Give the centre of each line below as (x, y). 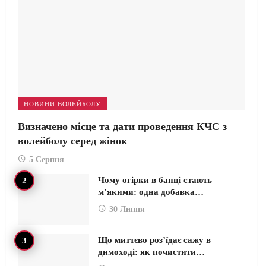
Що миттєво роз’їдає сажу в (154, 240)
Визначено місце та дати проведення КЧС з (122, 126)
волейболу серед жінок (72, 140)
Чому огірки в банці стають (155, 180)
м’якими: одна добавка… (151, 191)
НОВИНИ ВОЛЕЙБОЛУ (62, 104)
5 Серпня (47, 159)
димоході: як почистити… (151, 251)
